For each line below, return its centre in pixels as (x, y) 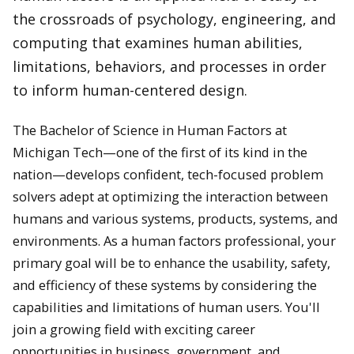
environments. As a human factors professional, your (174, 241)
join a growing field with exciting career (134, 330)
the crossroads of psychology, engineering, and (174, 19)
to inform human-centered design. (130, 90)
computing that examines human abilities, (158, 42)
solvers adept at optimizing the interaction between (170, 197)
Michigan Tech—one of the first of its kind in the (160, 153)
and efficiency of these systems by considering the (165, 285)
